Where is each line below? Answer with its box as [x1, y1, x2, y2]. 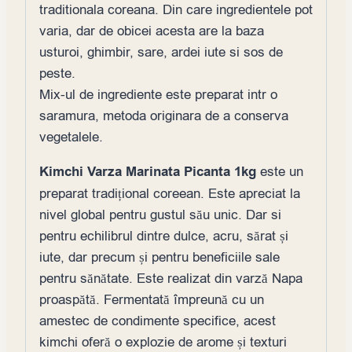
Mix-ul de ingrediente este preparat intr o [39, 85, 277, 104]
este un [260, 162, 303, 181]
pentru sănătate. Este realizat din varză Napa [39, 269, 302, 288]
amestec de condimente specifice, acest [39, 311, 276, 330]
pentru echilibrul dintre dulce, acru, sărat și [39, 226, 288, 245]
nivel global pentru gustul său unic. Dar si [39, 205, 281, 224]
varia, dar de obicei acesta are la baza [39, 21, 268, 40]
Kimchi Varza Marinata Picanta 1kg [39, 162, 260, 181]
